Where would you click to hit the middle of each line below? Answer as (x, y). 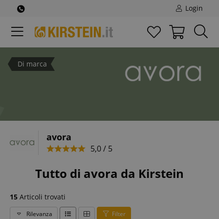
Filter (119, 214)
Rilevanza (39, 214)
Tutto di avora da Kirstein (109, 173)
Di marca (32, 64)
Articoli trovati (42, 197)
